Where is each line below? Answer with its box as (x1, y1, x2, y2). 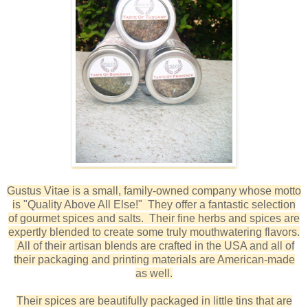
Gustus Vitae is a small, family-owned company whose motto (7, 184, 301, 197)
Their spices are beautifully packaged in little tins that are (16, 294, 292, 307)
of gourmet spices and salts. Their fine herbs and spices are (8, 212, 300, 224)
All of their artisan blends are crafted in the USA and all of (14, 239, 294, 252)
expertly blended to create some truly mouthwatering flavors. (8, 225, 300, 238)
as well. (135, 267, 173, 279)
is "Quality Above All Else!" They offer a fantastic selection (12, 198, 296, 210)
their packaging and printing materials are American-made (13, 253, 295, 265)
